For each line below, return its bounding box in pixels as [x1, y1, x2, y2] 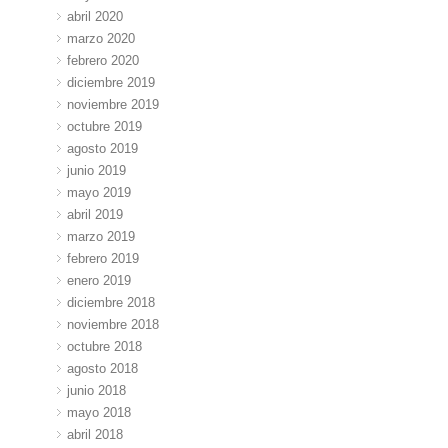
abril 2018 [67, 426, 124, 442]
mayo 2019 [67, 184, 132, 200]
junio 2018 [67, 382, 127, 398]
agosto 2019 [67, 140, 139, 156]
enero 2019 [67, 272, 132, 288]
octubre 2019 [67, 119, 143, 134]
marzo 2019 [67, 228, 136, 244]
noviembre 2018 [67, 316, 160, 332]
